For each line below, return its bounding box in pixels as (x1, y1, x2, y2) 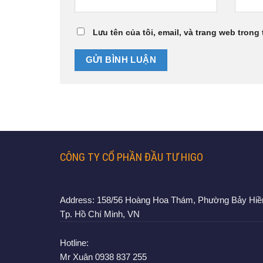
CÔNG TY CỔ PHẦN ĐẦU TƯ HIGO (60, 150, 203, 164)
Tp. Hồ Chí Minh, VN (60, 209, 140, 220)
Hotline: (60, 238, 89, 248)
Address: (60, 195, 95, 205)
